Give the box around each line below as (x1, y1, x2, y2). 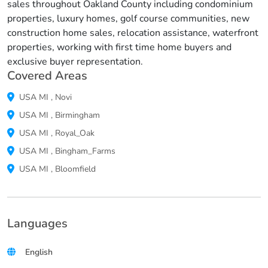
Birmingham (55, 109, 100, 121)
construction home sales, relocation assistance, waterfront (7, 26, 258, 39)
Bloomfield (55, 163, 96, 175)
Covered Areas (7, 68, 87, 84)
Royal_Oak (55, 127, 95, 139)
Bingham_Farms (55, 145, 115, 157)
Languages (7, 215, 68, 232)
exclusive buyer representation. (7, 55, 143, 68)
